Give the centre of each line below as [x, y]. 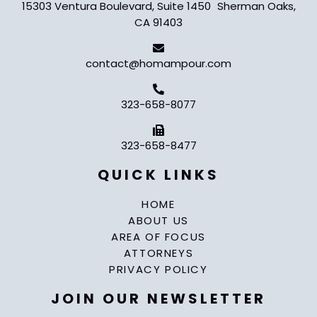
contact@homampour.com [158, 64]
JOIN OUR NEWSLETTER [158, 299]
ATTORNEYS [158, 253]
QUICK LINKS [158, 175]
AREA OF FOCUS [158, 237]
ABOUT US [158, 221]
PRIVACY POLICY [158, 270]
